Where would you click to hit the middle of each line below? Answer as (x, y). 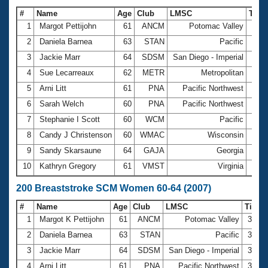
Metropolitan (222, 72)
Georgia (230, 150)
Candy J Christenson (76, 135)
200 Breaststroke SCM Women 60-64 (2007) (114, 188)
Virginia (231, 166)
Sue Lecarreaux (67, 72)
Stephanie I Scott (70, 119)
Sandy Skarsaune (70, 150)
